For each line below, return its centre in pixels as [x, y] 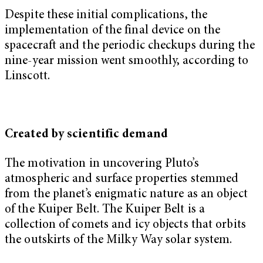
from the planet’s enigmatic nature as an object [126, 194]
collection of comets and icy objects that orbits [125, 225]
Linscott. [27, 77]
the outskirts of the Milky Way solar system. [119, 240]
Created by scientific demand [86, 135]
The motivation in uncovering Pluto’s [102, 164]
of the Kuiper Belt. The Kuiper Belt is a [105, 210]
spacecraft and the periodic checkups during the [130, 46]
